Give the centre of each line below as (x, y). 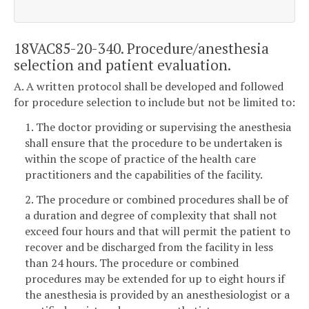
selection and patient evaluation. (122, 64)
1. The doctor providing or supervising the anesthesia (158, 127)
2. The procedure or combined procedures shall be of (157, 199)
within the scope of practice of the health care (140, 158)
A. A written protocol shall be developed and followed (149, 87)
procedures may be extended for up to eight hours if (155, 278)
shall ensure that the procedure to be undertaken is (153, 142)
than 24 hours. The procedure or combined (132, 262)
